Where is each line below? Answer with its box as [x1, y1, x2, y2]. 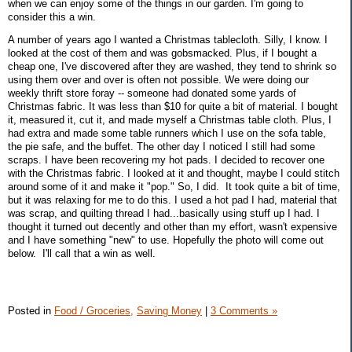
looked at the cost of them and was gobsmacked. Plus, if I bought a [8, 47, 317, 60]
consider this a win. [8, 10, 96, 23]
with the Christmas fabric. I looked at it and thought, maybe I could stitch [8, 167, 339, 180]
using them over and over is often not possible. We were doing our [8, 74, 309, 86]
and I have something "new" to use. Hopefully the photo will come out [8, 234, 324, 247]
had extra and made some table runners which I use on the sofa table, [8, 127, 326, 140]
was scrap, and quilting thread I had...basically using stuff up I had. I [8, 207, 320, 220]
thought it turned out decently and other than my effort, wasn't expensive [8, 221, 337, 233]
